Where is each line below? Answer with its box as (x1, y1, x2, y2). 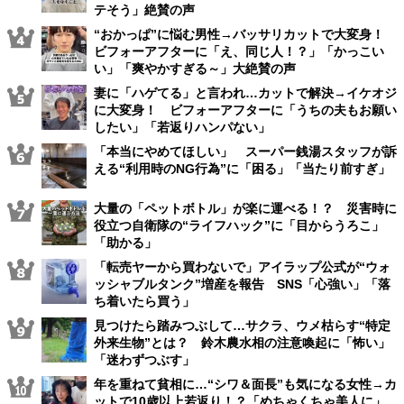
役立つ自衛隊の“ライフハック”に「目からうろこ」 (94, 217, 384, 233)
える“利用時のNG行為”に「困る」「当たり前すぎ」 (94, 161, 390, 176)
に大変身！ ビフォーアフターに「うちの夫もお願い (94, 102, 397, 117)
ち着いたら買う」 (94, 293, 195, 308)
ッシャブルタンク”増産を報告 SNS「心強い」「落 (94, 276, 390, 291)
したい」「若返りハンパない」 (94, 119, 271, 134)
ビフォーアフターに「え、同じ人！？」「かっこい (94, 43, 384, 59)
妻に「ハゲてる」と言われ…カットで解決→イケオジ (94, 85, 397, 100)
